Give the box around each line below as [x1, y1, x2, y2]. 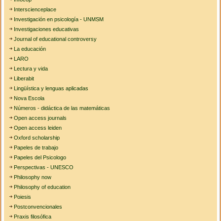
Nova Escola [14, 95, 45, 102]
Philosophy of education [14, 184, 71, 190]
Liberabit [14, 75, 35, 82]
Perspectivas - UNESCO [14, 164, 74, 171]
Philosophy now [14, 174, 52, 181]
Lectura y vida [14, 66, 48, 72]
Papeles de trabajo [14, 145, 59, 151]
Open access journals [14, 115, 67, 121]
